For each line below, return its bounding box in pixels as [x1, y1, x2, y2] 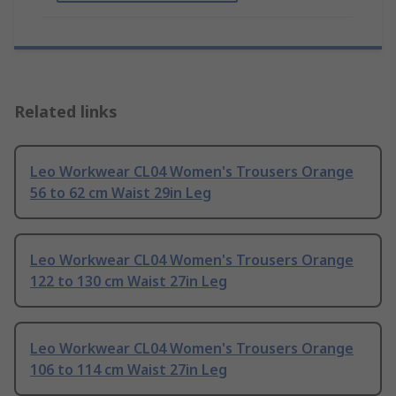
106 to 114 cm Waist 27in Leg [30, 360, 227, 380]
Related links [14, 101, 118, 123]
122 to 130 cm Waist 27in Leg [30, 271, 227, 292]
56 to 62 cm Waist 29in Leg [30, 183, 211, 203]
